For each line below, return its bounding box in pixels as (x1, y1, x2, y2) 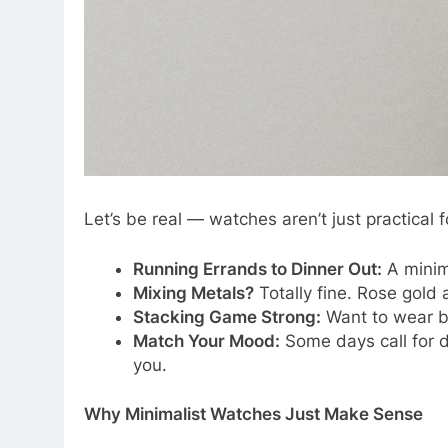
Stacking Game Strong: (132, 310, 321, 331)
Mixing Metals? (132, 286, 254, 307)
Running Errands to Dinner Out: (132, 262, 382, 283)
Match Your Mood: (132, 334, 280, 355)
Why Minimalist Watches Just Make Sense (84, 408, 423, 429)
